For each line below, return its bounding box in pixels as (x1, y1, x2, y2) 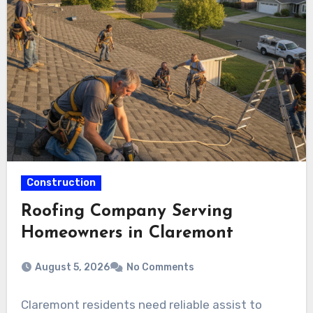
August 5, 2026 (34, 261, 110, 274)
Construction (26, 177, 96, 189)
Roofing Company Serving (20, 203, 233, 221)
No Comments (126, 261, 194, 274)
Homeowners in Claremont (20, 225, 233, 242)
